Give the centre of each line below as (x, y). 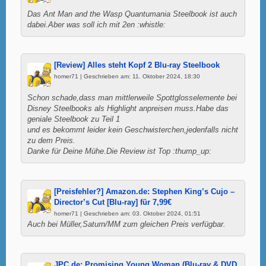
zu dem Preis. (51, 140)
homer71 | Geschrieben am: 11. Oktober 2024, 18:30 (127, 76)
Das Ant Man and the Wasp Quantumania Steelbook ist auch (132, 14)
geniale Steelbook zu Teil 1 (74, 119)
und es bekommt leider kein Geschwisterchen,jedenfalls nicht (133, 130)
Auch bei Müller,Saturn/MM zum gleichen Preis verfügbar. (126, 224)
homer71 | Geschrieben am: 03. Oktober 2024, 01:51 (127, 213)
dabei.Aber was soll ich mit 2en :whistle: (96, 25)
